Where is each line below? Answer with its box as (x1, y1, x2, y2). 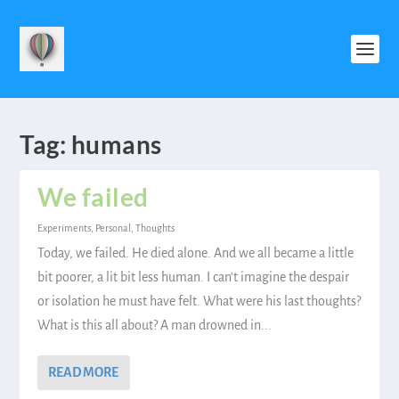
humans (70, 129, 162, 159)
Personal (95, 223, 132, 233)
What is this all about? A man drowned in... (37, 318, 273, 332)
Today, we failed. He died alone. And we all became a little (37, 246, 354, 260)
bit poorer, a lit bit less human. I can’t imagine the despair (37, 270, 350, 284)
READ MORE (48, 365, 119, 379)
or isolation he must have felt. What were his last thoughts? (37, 294, 362, 308)
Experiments (37, 223, 92, 233)
